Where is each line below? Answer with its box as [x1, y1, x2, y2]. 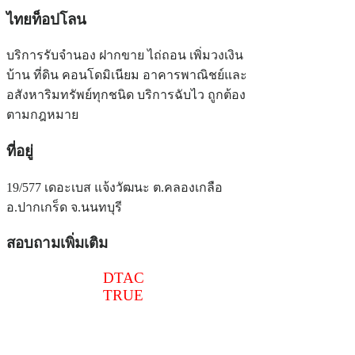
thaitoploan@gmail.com [6, 322, 153, 339]
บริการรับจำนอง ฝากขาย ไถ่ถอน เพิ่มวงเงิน [6, 48, 243, 63]
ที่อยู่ [6, 143, 33, 160]
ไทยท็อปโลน [6, 10, 86, 28]
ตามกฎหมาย [6, 108, 78, 122]
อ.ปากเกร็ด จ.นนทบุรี [6, 200, 122, 214]
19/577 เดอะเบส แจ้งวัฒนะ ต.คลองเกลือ [6, 180, 223, 194]
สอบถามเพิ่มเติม [6, 235, 108, 252]
